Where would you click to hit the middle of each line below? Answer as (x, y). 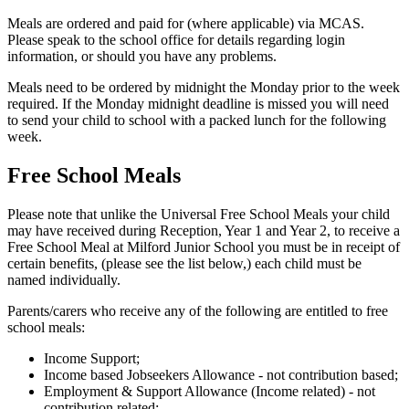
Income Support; (92, 358)
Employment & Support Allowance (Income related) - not (210, 391)
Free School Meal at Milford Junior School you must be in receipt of (204, 246)
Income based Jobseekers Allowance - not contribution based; (221, 374)
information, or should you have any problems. (142, 56)
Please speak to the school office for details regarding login (176, 39)
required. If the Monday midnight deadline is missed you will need (198, 103)
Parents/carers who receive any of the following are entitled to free (198, 310)
